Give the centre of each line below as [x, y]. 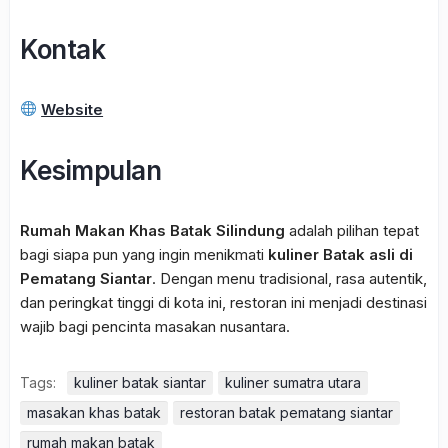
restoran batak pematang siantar [286, 412]
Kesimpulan [90, 170]
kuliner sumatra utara [293, 382]
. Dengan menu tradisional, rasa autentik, [289, 278]
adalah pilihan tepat [352, 230]
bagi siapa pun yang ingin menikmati [144, 254]
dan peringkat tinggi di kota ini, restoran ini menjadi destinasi [223, 302]
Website [72, 109]
